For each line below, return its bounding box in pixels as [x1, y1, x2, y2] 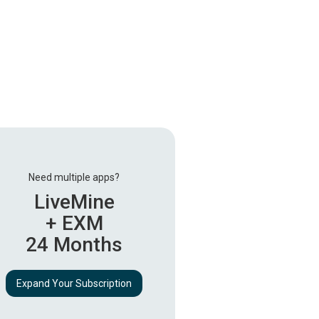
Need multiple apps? [28, 172, 120, 184]
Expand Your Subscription [16, 278, 132, 290]
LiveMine [33, 190, 115, 214]
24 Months [26, 233, 122, 257]
